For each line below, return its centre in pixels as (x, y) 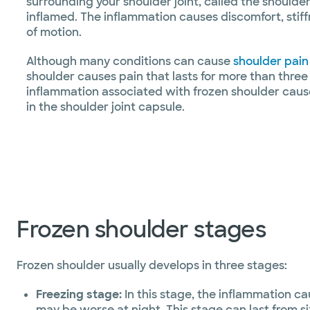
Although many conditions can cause (130, 61)
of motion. (54, 32)
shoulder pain (271, 61)
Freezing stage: (79, 294)
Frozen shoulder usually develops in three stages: (152, 265)
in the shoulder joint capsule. (106, 107)
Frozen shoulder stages (141, 230)
